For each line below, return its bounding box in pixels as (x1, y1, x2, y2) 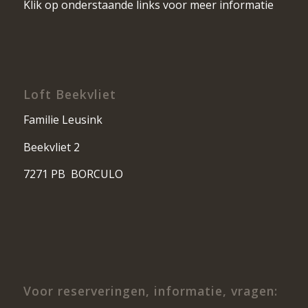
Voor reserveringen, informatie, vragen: (23, 283, 278, 300)
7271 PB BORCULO (23, 166, 123, 182)
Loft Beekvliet (23, 86, 116, 103)
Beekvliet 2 (23, 139, 80, 155)
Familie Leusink (23, 111, 102, 127)
